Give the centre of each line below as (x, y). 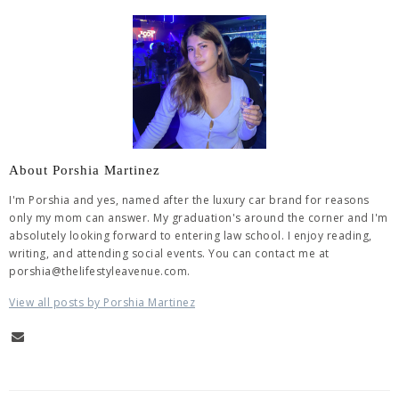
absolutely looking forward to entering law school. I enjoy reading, (191, 235)
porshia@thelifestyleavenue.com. (100, 271)
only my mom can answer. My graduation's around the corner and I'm (199, 217)
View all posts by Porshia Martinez (102, 302)
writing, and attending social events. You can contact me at (169, 253)
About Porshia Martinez (85, 170)
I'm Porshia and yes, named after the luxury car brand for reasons (189, 199)
